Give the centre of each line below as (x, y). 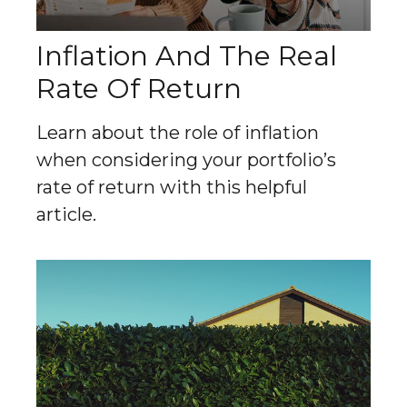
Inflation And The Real (187, 56)
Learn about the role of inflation (178, 133)
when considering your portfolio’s (186, 160)
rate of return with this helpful (172, 188)
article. (66, 215)
